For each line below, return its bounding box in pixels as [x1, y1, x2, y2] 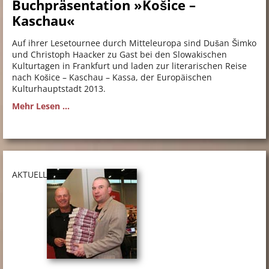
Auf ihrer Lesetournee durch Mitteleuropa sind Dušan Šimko [12, 37, 256, 49]
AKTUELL [12, 169, 47, 181]
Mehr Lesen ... [12, 100, 70, 112]
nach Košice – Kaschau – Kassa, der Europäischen [12, 71, 212, 83]
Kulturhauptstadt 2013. [12, 83, 106, 95]
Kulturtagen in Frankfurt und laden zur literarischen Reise [12, 60, 247, 72]
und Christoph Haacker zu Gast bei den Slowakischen [12, 49, 227, 61]
